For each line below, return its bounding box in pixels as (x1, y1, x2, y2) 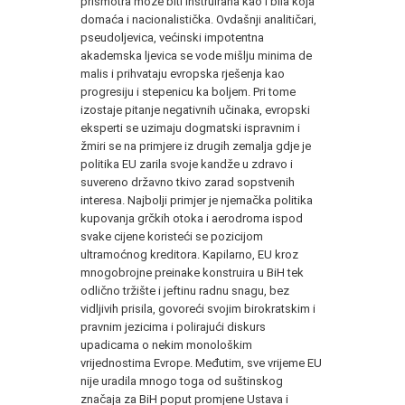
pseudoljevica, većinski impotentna (80, 30, 264, 44)
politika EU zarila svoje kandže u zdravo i (80, 156, 293, 171)
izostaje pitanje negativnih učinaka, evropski (80, 102, 310, 117)
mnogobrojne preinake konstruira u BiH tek (80, 265, 304, 279)
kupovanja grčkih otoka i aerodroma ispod (80, 211, 303, 225)
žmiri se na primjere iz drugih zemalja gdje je (80, 138, 311, 153)
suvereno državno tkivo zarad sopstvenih (80, 174, 295, 189)
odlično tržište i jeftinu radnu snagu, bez (80, 283, 289, 297)
